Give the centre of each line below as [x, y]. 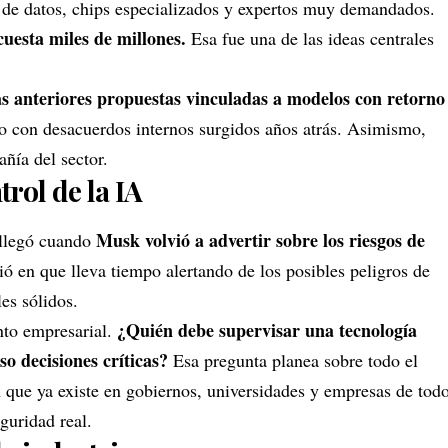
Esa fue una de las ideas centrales [312, 38]
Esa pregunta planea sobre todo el [293, 359]
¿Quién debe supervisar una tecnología [267, 329]
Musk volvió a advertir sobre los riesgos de [260, 239]
